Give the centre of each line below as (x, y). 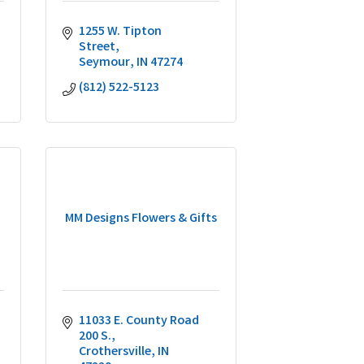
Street (97, 48)
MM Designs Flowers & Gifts (141, 219)
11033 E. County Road (139, 321)
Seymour (104, 63)
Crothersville (115, 352)
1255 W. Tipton (120, 32)
